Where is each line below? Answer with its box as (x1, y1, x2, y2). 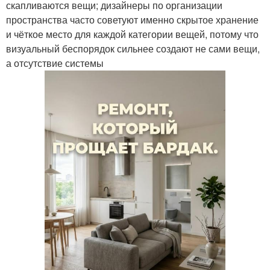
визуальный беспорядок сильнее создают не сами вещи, (6, 42, 260, 55)
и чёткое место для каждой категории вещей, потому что (6, 27, 259, 41)
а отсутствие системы (6, 56, 104, 70)
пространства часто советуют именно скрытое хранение (6, 13, 259, 27)
